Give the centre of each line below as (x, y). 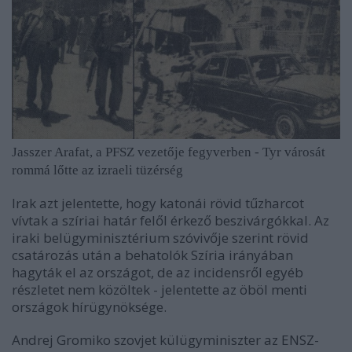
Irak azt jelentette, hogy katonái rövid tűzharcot (158, 203)
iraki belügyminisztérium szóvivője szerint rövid (160, 238)
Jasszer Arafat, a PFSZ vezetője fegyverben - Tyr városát (169, 152)
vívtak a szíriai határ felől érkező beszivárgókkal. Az (170, 221)
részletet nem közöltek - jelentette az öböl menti (159, 290)
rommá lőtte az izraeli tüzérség (97, 170)
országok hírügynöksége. (91, 307)
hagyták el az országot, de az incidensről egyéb (158, 273)
